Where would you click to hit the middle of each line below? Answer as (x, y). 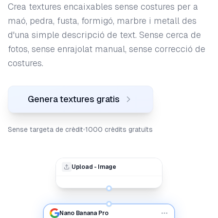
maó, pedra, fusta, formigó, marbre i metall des (102, 21)
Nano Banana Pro (84, 213)
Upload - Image (94, 167)
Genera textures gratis (74, 99)
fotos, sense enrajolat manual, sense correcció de (107, 49)
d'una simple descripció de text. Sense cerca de (104, 35)
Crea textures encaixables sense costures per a (103, 7)
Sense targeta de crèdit (45, 129)
